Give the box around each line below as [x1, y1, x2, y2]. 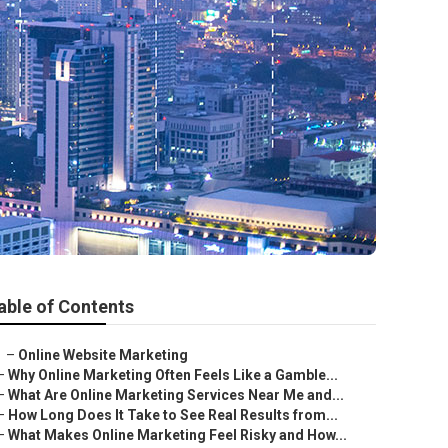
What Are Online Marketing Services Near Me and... [8, 387, 344, 403]
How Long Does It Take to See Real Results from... [8, 407, 338, 423]
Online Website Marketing [18, 347, 188, 363]
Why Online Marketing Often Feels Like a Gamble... [8, 367, 338, 383]
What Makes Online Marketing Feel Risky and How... [8, 427, 347, 443]
